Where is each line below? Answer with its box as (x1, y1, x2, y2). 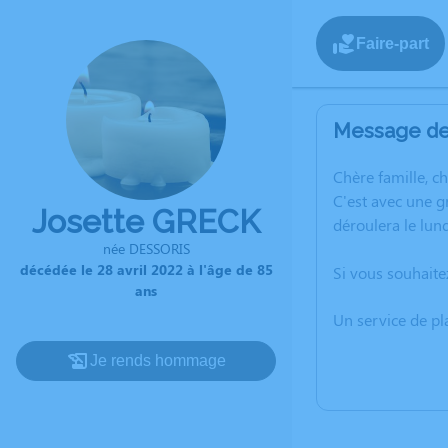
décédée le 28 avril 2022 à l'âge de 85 (19, 260, 273, 279)
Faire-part (356, 34, 429, 52)
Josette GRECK (32, 203, 260, 240)
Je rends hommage (90, 352, 226, 369)
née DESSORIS (102, 239, 190, 258)
